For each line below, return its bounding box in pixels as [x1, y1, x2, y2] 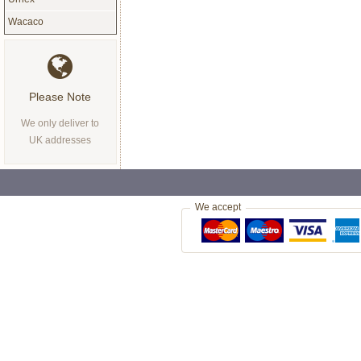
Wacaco [7, 15, 44, 27]
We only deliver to [21, 117, 99, 129]
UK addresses [29, 134, 91, 146]
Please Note [29, 89, 91, 103]
